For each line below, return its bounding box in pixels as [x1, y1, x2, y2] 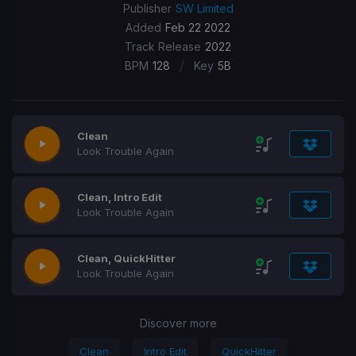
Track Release [125, 40, 201, 53]
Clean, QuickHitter [77, 252, 176, 265]
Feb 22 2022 [165, 21, 230, 34]
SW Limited [175, 2, 234, 15]
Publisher [122, 2, 172, 15]
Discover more [139, 316, 217, 330]
